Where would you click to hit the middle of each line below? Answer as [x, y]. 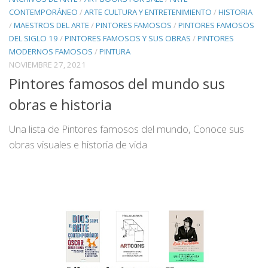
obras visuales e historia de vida [78, 144]
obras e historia [62, 104]
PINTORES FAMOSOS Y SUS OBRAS [128, 38]
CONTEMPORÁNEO [43, 12]
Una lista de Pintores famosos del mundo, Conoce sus [127, 129]
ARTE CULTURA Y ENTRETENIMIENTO [148, 12]
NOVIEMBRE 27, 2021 [48, 64]
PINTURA [115, 51]
